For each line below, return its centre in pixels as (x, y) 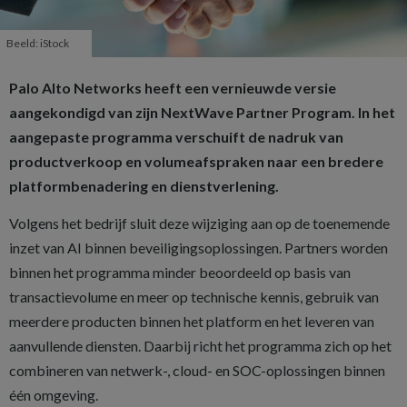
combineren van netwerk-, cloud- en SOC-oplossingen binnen (197, 371)
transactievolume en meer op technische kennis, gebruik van (194, 297)
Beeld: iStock (38, 44)
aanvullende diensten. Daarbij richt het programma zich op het (200, 346)
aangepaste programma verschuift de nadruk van (176, 137)
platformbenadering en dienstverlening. (144, 186)
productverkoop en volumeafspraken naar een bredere (196, 162)
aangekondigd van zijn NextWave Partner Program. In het (202, 113)
